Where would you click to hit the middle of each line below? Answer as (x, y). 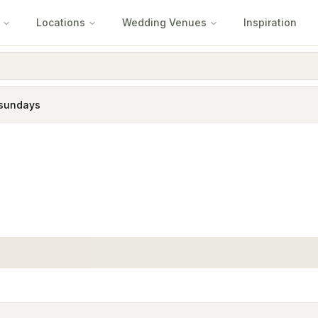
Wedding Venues (164, 22)
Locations (61, 22)
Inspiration (270, 22)
